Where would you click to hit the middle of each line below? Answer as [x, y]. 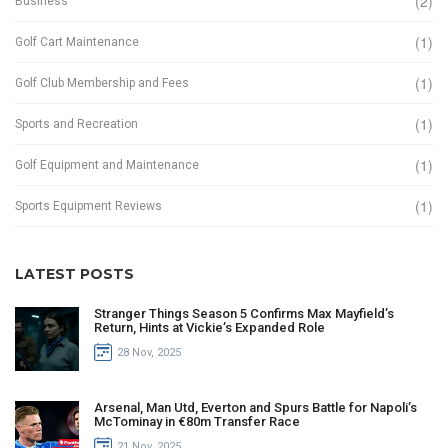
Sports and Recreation [76, 123]
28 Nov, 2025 [149, 352]
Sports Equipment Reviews [88, 205]
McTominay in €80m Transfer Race [197, 422]
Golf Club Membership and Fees [102, 82]
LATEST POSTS [74, 274]
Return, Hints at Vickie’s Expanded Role [209, 328]
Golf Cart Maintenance [77, 41]
